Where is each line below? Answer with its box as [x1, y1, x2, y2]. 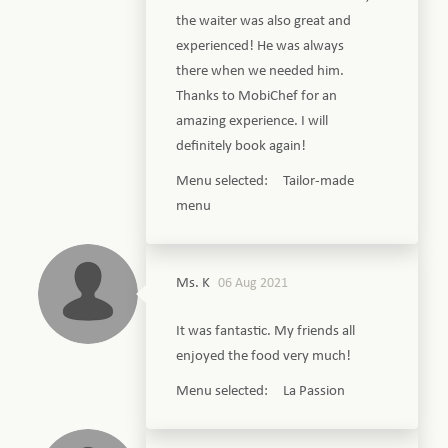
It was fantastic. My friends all [176, 323, 356, 339]
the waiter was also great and [176, 13, 352, 29]
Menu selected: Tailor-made [176, 173, 355, 189]
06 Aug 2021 [218, 275, 289, 291]
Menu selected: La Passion [176, 383, 346, 399]
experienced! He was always [176, 38, 345, 54]
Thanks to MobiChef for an [176, 88, 338, 104]
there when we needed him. [176, 63, 345, 79]
